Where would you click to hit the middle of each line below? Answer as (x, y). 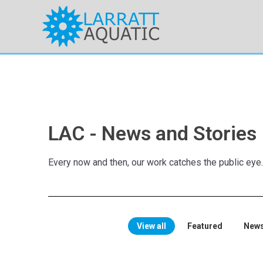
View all (151, 226)
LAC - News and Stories (152, 133)
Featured (205, 226)
